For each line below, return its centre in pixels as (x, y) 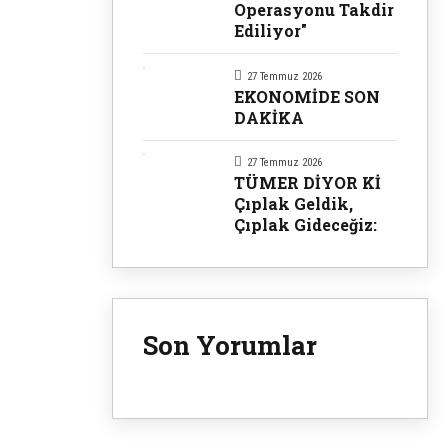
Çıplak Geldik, (293, 204)
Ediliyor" (270, 30)
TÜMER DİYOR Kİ (307, 183)
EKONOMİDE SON (307, 96)
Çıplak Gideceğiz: (305, 225)
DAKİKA (269, 117)
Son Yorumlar (230, 345)
